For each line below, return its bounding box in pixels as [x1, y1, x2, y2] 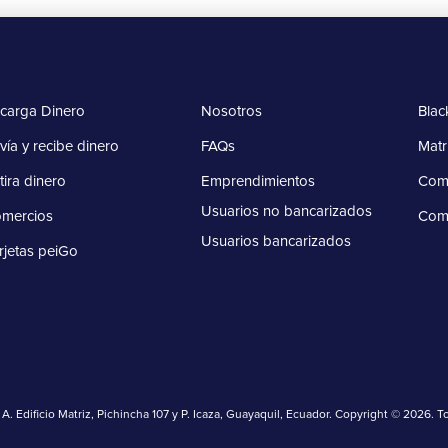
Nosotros [200, 104, 262, 119]
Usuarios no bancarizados [200, 204, 372, 219]
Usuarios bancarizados [200, 234, 351, 249]
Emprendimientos [200, 174, 315, 189]
